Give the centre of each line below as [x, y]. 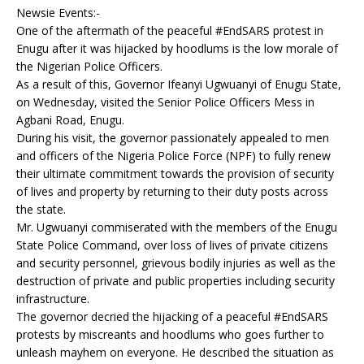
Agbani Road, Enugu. [70, 120]
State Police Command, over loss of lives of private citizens [172, 245]
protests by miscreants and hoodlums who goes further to [170, 334]
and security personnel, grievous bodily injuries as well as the [176, 263]
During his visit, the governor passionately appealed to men [173, 138]
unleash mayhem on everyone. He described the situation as [175, 352]
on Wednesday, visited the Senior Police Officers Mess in [165, 102]
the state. [41, 209]
